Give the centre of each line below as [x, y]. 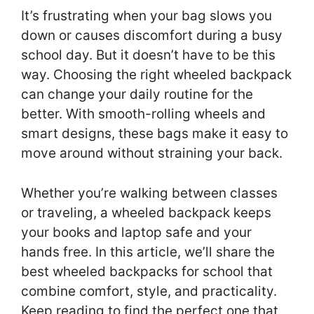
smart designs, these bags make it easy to [155, 134]
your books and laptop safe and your [136, 232]
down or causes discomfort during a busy [152, 36]
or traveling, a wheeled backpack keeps [146, 212]
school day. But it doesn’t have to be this [148, 55]
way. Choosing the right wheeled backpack [156, 75]
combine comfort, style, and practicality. [149, 291]
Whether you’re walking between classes [149, 193]
